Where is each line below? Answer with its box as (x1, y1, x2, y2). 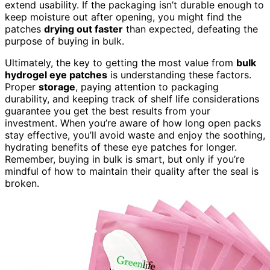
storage (39, 80, 75, 93)
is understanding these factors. (107, 68, 251, 81)
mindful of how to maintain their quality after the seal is (5, 165, 259, 177)
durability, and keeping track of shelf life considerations (5, 92, 259, 105)
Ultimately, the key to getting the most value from (5, 56, 236, 69)
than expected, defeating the (123, 22, 258, 35)
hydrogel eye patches (5, 68, 107, 81)
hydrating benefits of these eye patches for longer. (5, 140, 237, 153)
